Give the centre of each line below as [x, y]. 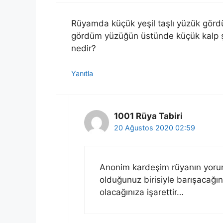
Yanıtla [82, 74]
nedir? [84, 48]
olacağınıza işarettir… [141, 192]
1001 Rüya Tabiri [148, 116]
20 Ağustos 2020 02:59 [154, 128]
